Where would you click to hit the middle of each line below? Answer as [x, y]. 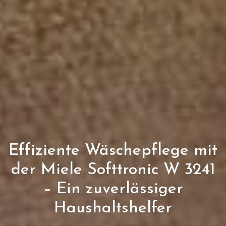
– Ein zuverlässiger [113, 189]
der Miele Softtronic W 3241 [113, 170]
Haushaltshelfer [113, 208]
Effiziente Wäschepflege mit [113, 151]
